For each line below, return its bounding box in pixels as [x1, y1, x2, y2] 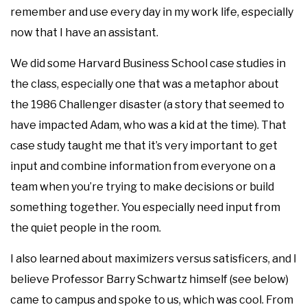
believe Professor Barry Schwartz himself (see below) [10, 272, 288, 286]
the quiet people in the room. [10, 221, 161, 234]
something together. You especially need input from [10, 200, 280, 214]
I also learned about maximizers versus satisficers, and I [10, 251, 297, 265]
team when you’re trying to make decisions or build [10, 180, 274, 193]
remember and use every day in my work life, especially [10, 5, 293, 19]
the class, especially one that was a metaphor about [10, 77, 279, 90]
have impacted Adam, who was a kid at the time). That [10, 118, 286, 132]
